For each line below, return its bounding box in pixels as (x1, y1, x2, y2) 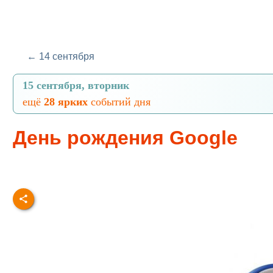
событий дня (88, 96, 151, 108)
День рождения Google (13, 127, 238, 149)
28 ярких (44, 96, 88, 108)
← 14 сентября (26, 51, 94, 62)
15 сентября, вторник (23, 79, 129, 91)
